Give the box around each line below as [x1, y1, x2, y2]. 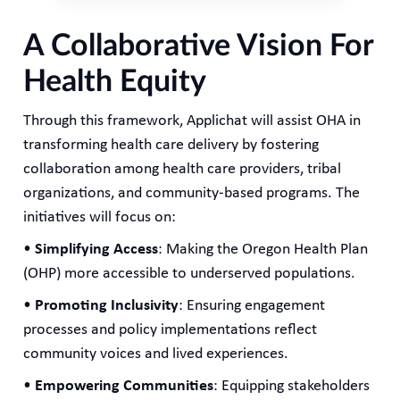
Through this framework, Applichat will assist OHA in [23, 112, 362, 129]
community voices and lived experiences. [23, 345, 289, 362]
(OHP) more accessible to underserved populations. [23, 264, 356, 282]
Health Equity [23, 66, 207, 97]
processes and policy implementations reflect [23, 321, 318, 338]
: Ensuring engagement [179, 296, 326, 314]
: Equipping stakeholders [213, 377, 371, 395]
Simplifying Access [35, 240, 159, 258]
